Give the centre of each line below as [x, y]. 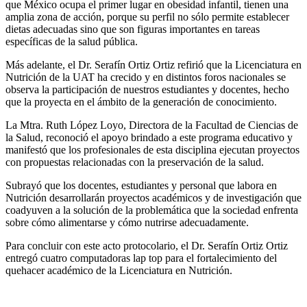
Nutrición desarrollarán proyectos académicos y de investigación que [153, 198]
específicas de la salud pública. [72, 42]
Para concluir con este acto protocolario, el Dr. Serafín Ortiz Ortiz [147, 246]
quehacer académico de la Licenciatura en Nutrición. [119, 271]
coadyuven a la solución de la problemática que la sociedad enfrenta [152, 210]
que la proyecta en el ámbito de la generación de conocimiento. [141, 102]
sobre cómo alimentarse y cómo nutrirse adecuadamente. [127, 223]
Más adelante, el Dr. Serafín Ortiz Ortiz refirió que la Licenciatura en [153, 65]
